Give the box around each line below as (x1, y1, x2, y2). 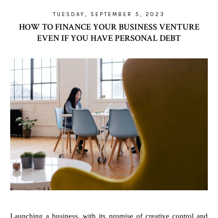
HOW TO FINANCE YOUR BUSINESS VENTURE (18, 21, 200, 33)
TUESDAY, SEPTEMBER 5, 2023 (53, 11, 165, 18)
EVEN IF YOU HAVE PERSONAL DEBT (37, 33, 181, 44)
